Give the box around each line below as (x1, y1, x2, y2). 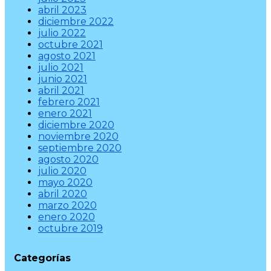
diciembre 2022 (38, 15, 114, 27)
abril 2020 (38, 188, 87, 200)
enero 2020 (38, 211, 95, 223)
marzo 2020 (38, 199, 97, 211)
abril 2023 (38, 4, 87, 16)
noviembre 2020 (38, 130, 119, 142)
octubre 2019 (38, 222, 103, 234)
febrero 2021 (38, 96, 100, 108)
